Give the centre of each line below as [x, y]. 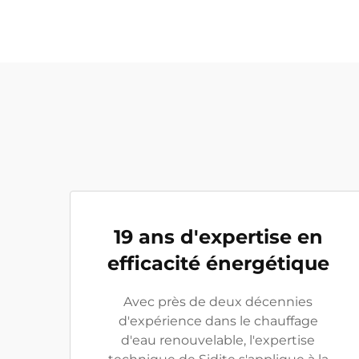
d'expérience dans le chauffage [218, 321]
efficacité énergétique [218, 263]
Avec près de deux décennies [218, 302]
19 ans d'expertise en [218, 237]
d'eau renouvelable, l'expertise [218, 340]
